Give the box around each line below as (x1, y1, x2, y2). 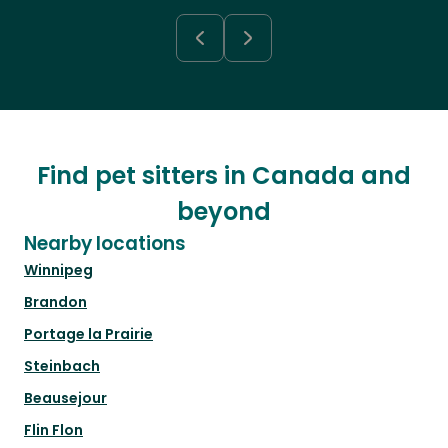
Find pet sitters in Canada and (37, 159, 411, 193)
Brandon (24, 292, 87, 313)
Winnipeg (24, 260, 93, 281)
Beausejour (24, 388, 107, 409)
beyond (177, 195, 271, 229)
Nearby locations (24, 230, 186, 258)
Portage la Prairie (24, 324, 153, 345)
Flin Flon (24, 420, 83, 441)
